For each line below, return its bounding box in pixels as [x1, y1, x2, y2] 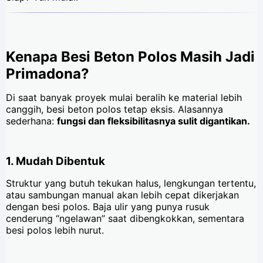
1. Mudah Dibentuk [6, 154, 105, 168]
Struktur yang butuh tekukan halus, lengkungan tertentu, [6, 177, 256, 190]
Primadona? [6, 65, 89, 83]
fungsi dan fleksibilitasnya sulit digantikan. [57, 115, 250, 127]
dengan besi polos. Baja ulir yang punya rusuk [6, 201, 210, 213]
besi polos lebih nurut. [6, 224, 104, 237]
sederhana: [6, 115, 57, 127]
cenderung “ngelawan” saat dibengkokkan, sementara [6, 213, 244, 225]
